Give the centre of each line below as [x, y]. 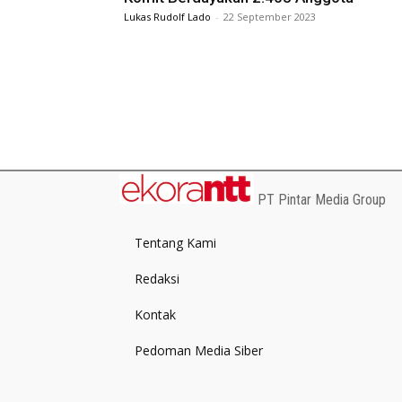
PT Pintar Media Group [322, 200]
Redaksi [157, 279]
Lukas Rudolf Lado [167, 17]
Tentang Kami [175, 243]
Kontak [155, 315]
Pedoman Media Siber [199, 350]
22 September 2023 [270, 17]
